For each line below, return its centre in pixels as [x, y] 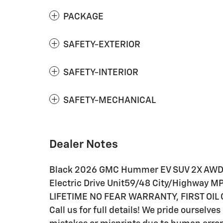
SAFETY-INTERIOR [101, 73]
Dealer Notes [84, 145]
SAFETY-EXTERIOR [102, 45]
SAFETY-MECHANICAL [110, 101]
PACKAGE [83, 17]
